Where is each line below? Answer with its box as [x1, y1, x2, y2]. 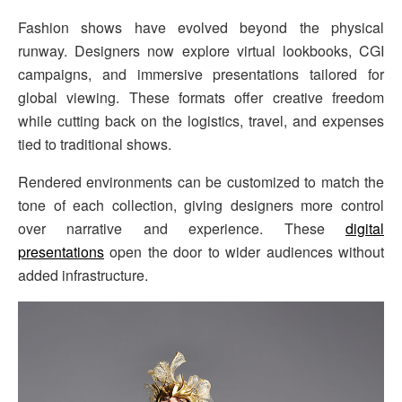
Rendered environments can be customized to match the [18, 171, 384, 193]
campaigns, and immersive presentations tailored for [18, 64, 384, 85]
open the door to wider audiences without [104, 241, 384, 263]
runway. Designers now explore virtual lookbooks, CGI [18, 40, 384, 62]
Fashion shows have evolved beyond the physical [18, 17, 384, 39]
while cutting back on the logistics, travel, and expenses [18, 110, 384, 132]
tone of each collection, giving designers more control [18, 195, 384, 216]
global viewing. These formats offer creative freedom [18, 87, 384, 109]
